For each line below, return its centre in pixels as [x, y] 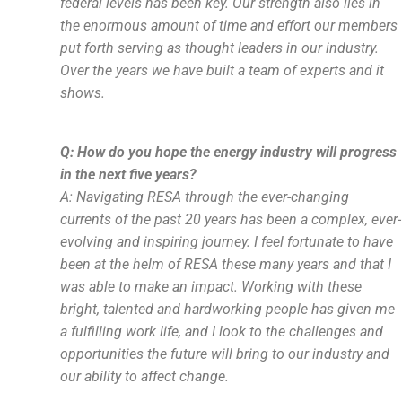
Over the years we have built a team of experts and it [223, 70]
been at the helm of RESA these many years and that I [226, 264]
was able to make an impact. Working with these [211, 287]
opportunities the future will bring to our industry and [225, 354]
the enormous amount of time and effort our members [229, 26]
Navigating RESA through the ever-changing [213, 197]
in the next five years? [129, 175]
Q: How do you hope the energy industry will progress [229, 152]
